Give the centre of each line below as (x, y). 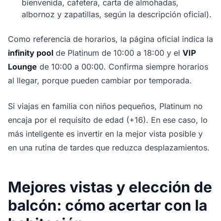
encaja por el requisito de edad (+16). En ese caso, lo (108, 120)
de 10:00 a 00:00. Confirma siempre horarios (123, 67)
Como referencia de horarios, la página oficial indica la (110, 39)
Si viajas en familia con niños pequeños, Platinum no (105, 106)
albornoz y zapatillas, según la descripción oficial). (117, 15)
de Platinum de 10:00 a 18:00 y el (118, 53)
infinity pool (31, 53)
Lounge (22, 67)
